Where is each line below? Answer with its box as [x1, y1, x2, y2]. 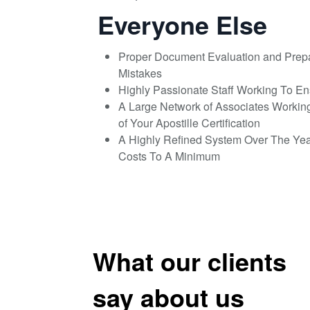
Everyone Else [98, 6, 268, 43]
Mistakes [118, 65, 163, 82]
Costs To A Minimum [118, 148, 221, 165]
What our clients [93, 242, 287, 279]
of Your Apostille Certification [118, 115, 261, 131]
